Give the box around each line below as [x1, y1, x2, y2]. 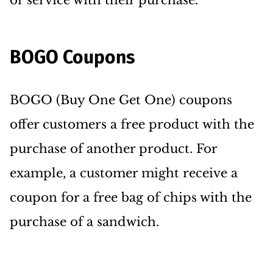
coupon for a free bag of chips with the [10, 190, 252, 205]
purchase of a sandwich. [10, 214, 159, 229]
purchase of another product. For [10, 141, 217, 156]
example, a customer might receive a [10, 166, 238, 180]
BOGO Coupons [10, 46, 135, 68]
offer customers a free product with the [10, 117, 254, 132]
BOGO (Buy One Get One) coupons [10, 93, 232, 107]
